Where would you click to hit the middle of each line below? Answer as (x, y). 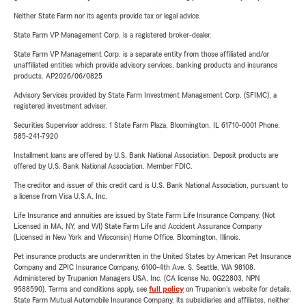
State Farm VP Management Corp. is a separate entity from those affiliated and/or (141, 54)
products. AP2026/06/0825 (58, 76)
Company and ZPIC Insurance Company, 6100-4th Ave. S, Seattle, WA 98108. (135, 267)
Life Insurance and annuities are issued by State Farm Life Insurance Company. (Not (144, 215)
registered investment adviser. (60, 106)
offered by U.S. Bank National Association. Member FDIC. (103, 166)
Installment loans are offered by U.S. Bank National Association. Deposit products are (146, 155)
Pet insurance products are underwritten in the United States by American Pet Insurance (152, 256)
